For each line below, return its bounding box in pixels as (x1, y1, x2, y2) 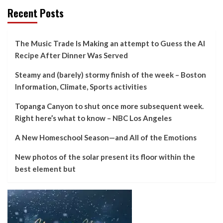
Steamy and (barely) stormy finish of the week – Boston (15, 70, 206, 79)
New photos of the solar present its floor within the (15, 152, 195, 161)
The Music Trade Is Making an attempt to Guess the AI (15, 38, 205, 48)
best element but (15, 164, 76, 173)
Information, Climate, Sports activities (15, 82, 147, 91)
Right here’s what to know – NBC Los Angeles (15, 113, 172, 122)
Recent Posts (7, 5, 64, 20)
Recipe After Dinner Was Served (15, 50, 128, 60)
